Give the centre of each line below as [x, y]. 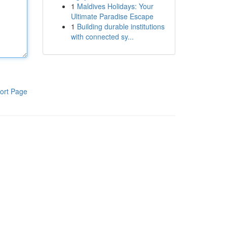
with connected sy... [102, 36]
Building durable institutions [121, 26]
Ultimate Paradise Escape [112, 16]
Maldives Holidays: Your [115, 6]
